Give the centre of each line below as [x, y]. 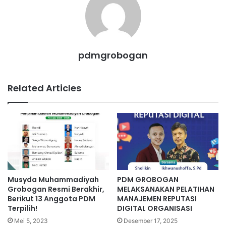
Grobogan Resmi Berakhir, [56, 189]
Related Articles [44, 88]
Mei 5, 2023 [31, 221]
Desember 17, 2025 [151, 221]
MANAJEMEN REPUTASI [157, 199]
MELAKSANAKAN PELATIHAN [166, 189]
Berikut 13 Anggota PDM [51, 199]
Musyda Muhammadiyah [53, 180]
